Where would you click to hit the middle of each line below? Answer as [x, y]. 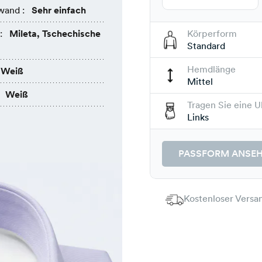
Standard [206, 46]
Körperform [212, 34]
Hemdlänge [211, 70]
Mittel [200, 82]
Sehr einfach [58, 10]
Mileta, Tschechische [55, 34]
